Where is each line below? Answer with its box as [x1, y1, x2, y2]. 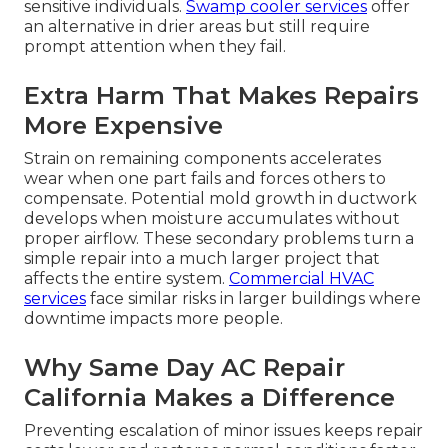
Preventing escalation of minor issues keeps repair [24, 421, 423, 441]
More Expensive [24, 111, 223, 141]
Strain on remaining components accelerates [24, 149, 381, 169]
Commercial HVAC [229, 269, 374, 289]
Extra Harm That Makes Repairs [24, 81, 419, 111]
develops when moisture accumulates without [24, 209, 400, 229]
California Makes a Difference [24, 383, 395, 413]
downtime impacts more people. [24, 309, 283, 329]
